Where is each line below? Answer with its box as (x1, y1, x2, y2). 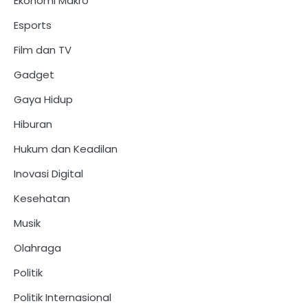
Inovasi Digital (14, 166, 83, 181)
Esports (14, 17, 52, 32)
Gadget (14, 67, 54, 82)
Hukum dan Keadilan (14, 141, 118, 156)
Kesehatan (14, 190, 70, 206)
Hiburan (14, 116, 52, 131)
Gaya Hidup (14, 91, 73, 107)
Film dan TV (14, 42, 71, 57)
